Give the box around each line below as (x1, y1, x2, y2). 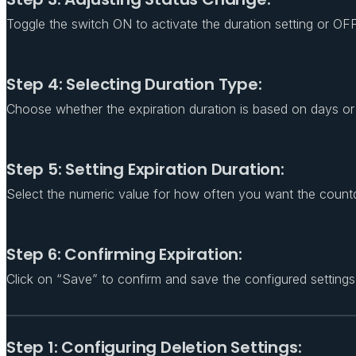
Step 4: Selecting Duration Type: (6, 72, 262, 95)
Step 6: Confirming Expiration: (6, 242, 242, 265)
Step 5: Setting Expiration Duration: (6, 157, 284, 180)
